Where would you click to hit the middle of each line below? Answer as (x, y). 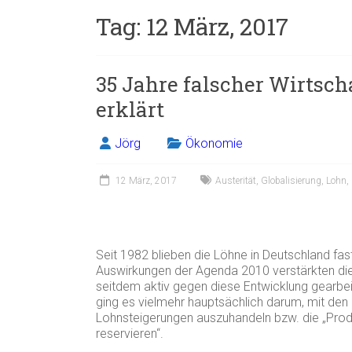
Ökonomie (214, 143)
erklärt (130, 109)
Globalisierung (291, 180)
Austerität (236, 180)
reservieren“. (130, 333)
